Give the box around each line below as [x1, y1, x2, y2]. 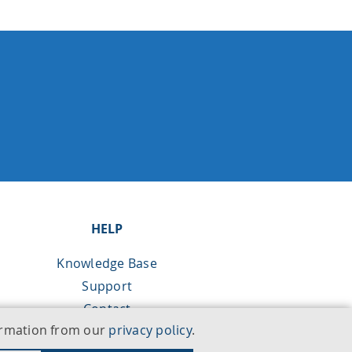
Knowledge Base [57, 255, 157, 272]
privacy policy [108, 321, 192, 339]
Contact [82, 300, 131, 317]
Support [82, 277, 132, 295]
